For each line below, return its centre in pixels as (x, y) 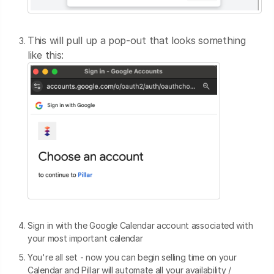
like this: (46, 55)
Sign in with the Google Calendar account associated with (140, 225)
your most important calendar (85, 238)
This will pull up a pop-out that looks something (137, 41)
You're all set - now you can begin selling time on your (132, 257)
